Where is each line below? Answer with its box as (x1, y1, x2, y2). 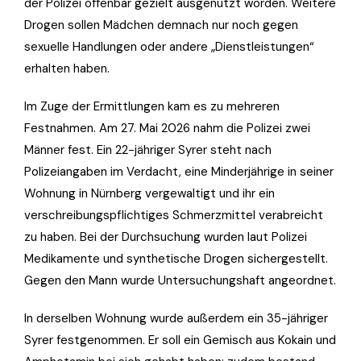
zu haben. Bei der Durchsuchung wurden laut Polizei (24, 228, 307, 245)
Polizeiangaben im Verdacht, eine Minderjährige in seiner (24, 163, 334, 180)
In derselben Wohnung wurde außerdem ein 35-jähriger (24, 309, 328, 326)
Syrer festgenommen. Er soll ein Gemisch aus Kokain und (24, 331, 336, 348)
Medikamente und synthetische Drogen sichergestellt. (24, 250, 328, 267)
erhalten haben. (24, 60, 110, 77)
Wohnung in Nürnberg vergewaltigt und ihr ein (24, 185, 275, 201)
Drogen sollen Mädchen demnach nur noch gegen (24, 16, 298, 33)
